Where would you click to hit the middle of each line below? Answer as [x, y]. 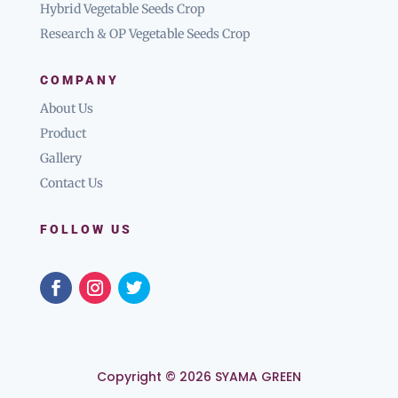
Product [63, 133]
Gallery [60, 158]
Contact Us [71, 183]
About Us [66, 108]
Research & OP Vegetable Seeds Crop [145, 34]
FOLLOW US [86, 229]
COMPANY [79, 80]
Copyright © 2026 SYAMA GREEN [199, 377]
